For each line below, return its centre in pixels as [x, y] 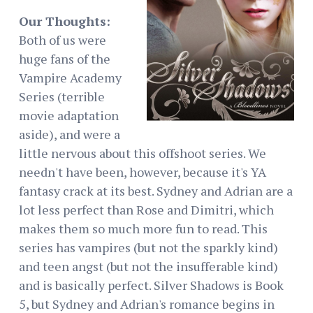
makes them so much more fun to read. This [143, 228]
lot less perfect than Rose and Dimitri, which [146, 209]
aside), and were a [70, 134]
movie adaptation [69, 115]
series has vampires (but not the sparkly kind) [148, 247]
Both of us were [63, 39]
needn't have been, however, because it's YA [143, 172]
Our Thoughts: [65, 21]
